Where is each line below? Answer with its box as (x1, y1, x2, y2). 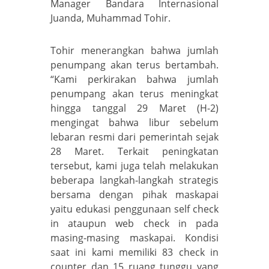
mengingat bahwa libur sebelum (50, 115, 219, 129)
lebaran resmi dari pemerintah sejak (50, 130, 219, 144)
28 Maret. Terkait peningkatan (50, 144, 219, 158)
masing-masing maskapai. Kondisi (50, 231, 219, 244)
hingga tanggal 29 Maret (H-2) (50, 101, 219, 115)
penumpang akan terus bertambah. (50, 58, 219, 71)
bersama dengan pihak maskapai (50, 187, 219, 201)
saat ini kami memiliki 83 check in (50, 245, 219, 259)
